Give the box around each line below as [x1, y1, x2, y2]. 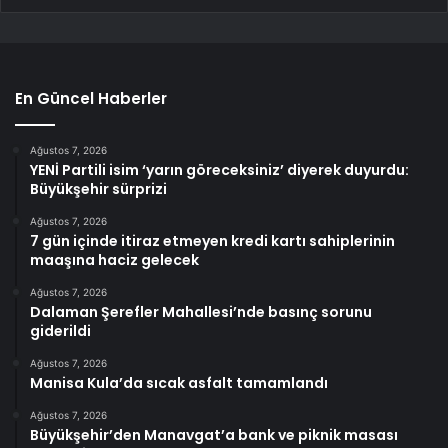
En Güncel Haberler [15, 87, 167, 109]
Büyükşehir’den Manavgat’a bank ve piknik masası [30, 424, 398, 445]
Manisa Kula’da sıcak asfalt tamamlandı [30, 372, 328, 393]
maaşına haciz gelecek [30, 249, 199, 270]
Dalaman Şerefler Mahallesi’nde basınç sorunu [30, 301, 372, 322]
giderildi [30, 320, 91, 341]
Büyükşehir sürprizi [30, 178, 167, 199]
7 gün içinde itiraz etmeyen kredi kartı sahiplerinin [30, 230, 395, 251]
